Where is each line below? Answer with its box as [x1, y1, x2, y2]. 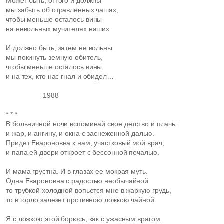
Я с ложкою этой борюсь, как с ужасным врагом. [6, 215, 162, 223]
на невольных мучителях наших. [6, 25, 112, 33]
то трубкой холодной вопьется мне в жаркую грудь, [6, 186, 172, 194]
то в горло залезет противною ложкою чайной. [6, 196, 156, 204]
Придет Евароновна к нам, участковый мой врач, [6, 139, 164, 147]
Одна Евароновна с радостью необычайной [6, 177, 149, 185]
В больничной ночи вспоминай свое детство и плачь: [6, 120, 178, 128]
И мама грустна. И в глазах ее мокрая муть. [6, 167, 148, 175]
